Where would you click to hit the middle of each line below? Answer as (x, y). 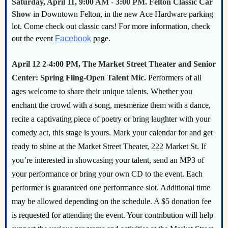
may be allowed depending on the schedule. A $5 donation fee (111, 201)
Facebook (73, 38)
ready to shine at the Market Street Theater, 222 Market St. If (109, 146)
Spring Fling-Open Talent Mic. (93, 78)
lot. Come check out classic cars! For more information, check (111, 26)
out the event (33, 38)
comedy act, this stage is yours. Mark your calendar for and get (112, 133)
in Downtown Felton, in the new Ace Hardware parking (122, 14)
